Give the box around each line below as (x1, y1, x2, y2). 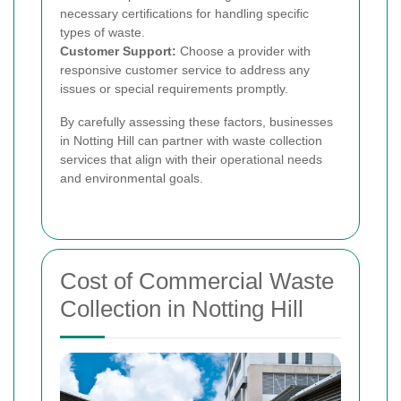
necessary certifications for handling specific (60, 5, 309, 21)
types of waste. (60, 24, 145, 39)
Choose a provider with (176, 43, 311, 58)
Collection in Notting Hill (60, 294, 303, 322)
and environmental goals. (60, 170, 203, 185)
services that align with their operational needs (60, 151, 322, 166)
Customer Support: (60, 43, 176, 58)
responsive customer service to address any (60, 62, 310, 77)
